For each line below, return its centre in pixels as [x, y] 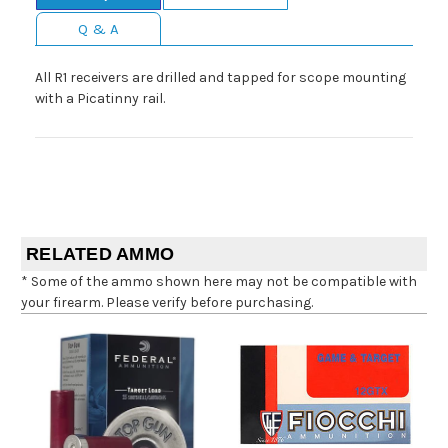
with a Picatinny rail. [100, 99]
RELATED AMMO [100, 254]
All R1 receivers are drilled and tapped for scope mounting [220, 78]
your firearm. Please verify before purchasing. [167, 303]
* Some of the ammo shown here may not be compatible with [219, 282]
